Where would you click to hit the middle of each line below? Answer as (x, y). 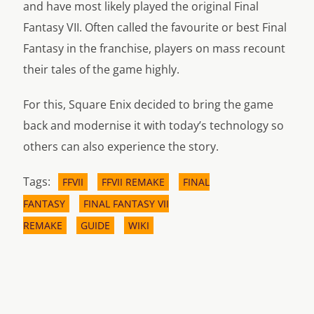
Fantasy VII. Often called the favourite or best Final (155, 28)
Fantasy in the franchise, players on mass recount (154, 49)
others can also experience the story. (121, 147)
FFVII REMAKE (133, 182)
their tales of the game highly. (101, 70)
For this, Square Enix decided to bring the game (148, 105)
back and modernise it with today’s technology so (153, 126)
